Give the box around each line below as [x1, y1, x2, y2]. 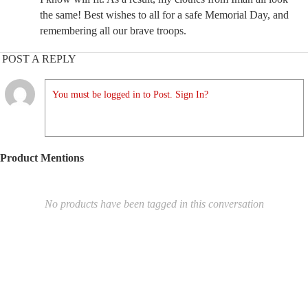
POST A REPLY [2, 53, 76, 65]
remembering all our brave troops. [40, 25, 186, 36]
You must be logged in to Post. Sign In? [52, 89, 208, 100]
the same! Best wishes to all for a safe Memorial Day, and [40, 9, 289, 21]
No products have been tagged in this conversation [44, 198, 264, 210]
